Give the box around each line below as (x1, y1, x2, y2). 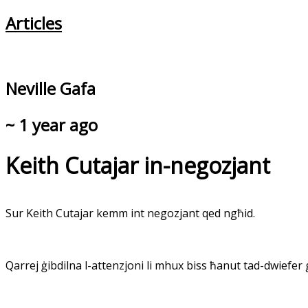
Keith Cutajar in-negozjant (5, 150, 270, 180)
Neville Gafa (5, 76, 96, 100)
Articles (5, 11, 62, 34)
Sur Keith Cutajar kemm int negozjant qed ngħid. (5, 206, 255, 221)
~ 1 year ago (5, 113, 98, 136)
